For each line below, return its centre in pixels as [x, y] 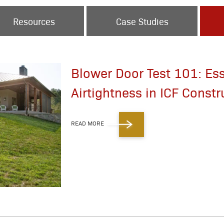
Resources [34, 21]
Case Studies [142, 21]
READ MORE [88, 123]
